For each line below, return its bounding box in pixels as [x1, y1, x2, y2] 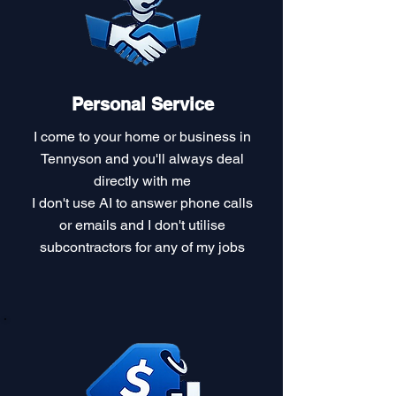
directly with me [93, 172, 191, 189]
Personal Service [71, 94, 214, 115]
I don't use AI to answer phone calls [31, 194, 253, 211]
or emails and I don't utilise [58, 217, 225, 233]
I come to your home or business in [33, 128, 251, 145]
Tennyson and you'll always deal [40, 150, 244, 167]
